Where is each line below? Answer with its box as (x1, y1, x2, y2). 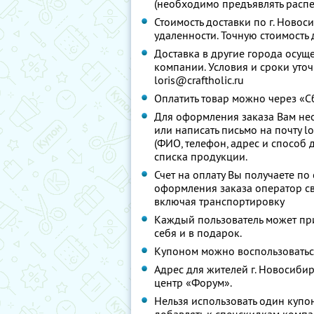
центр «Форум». (154, 275, 232, 289)
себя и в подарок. (154, 226, 242, 240)
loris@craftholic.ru (154, 73, 244, 87)
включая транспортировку (154, 194, 285, 208)
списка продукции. (154, 149, 247, 163)
